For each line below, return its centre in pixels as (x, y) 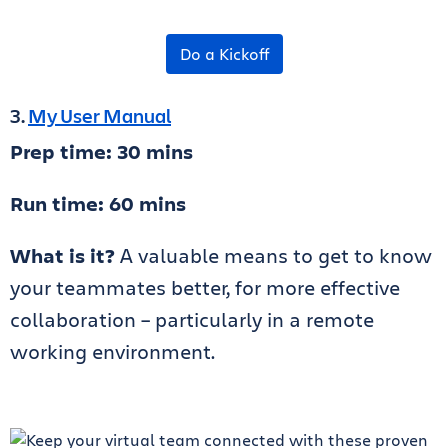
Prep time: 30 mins (101, 152)
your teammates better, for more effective (205, 288)
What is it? (65, 256)
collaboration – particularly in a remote (192, 320)
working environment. (120, 352)
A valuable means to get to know (276, 256)
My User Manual (99, 116)
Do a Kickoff (224, 54)
